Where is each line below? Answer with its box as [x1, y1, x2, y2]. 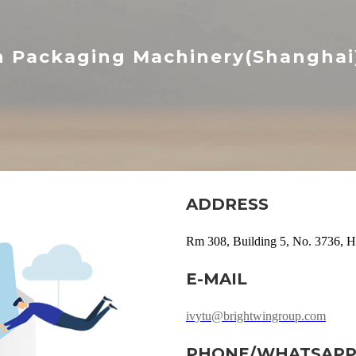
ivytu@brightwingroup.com [186, 308, 326, 323]
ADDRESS [186, 194, 269, 214]
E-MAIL [186, 269, 247, 288]
